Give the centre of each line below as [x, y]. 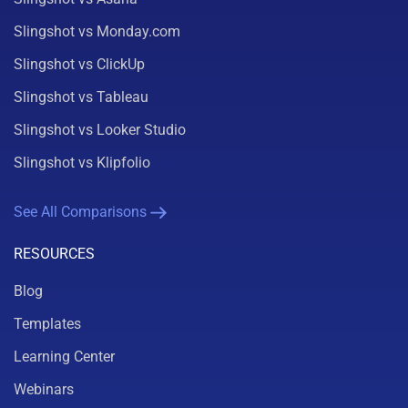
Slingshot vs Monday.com [97, 31]
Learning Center [64, 356]
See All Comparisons [80, 211]
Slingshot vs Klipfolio [82, 162]
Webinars [44, 389]
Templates [47, 323]
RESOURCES [54, 253]
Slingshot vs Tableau [81, 97]
